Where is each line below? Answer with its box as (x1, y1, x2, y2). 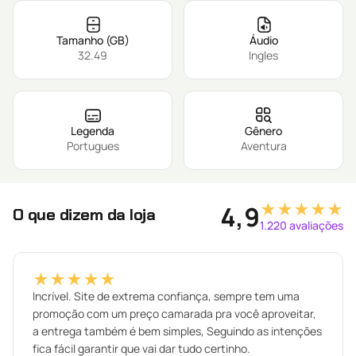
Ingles (249, 48, 278, 63)
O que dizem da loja (13, 203, 156, 225)
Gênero (245, 123, 282, 138)
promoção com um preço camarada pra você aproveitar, (33, 306, 316, 321)
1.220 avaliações (260, 218, 343, 233)
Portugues (66, 138, 119, 153)
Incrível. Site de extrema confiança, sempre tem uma (33, 288, 300, 304)
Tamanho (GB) (56, 33, 130, 48)
